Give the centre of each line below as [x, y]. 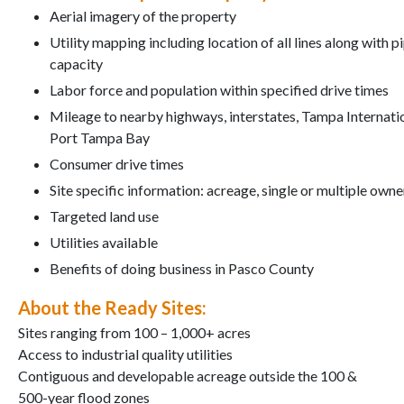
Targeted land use [104, 216]
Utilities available [104, 242]
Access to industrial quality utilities [125, 353]
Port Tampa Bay [100, 137]
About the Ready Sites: [112, 307]
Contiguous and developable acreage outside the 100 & [188, 375]
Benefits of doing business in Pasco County [182, 268]
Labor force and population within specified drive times [219, 89]
